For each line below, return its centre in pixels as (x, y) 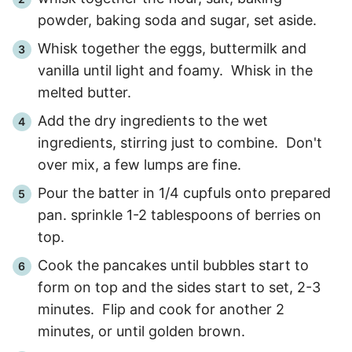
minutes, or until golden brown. (141, 331)
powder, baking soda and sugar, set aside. (177, 20)
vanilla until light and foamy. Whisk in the (175, 70)
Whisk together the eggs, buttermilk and (172, 48)
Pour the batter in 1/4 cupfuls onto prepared (184, 192)
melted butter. (84, 92)
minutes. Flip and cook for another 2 (161, 309)
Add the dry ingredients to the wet (153, 120)
